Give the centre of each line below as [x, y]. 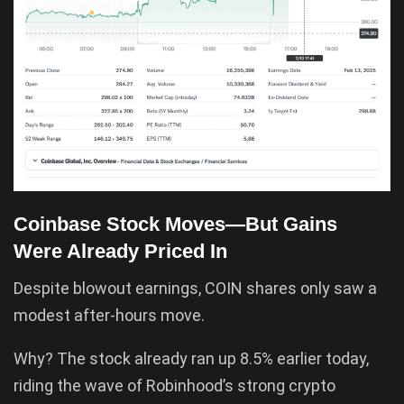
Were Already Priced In [120, 252]
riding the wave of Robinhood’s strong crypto [174, 385]
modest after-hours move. [109, 315]
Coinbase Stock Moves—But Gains [175, 225]
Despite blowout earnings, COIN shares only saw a [195, 288]
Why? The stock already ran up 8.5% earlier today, [191, 358]
